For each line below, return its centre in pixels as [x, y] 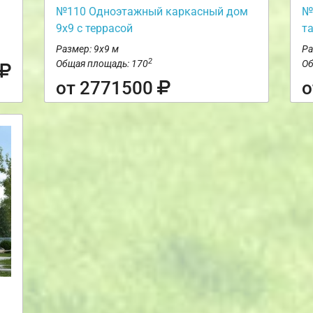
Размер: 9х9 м [87, 49]
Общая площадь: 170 [102, 64]
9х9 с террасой [94, 29]
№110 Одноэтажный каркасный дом [152, 12]
